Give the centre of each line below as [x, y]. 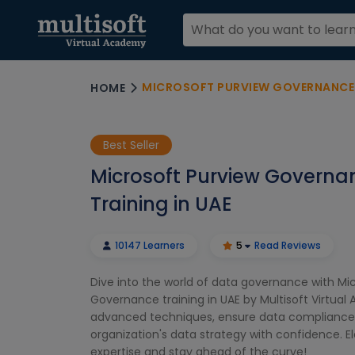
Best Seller [131, 145]
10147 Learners [149, 245]
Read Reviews [288, 245]
